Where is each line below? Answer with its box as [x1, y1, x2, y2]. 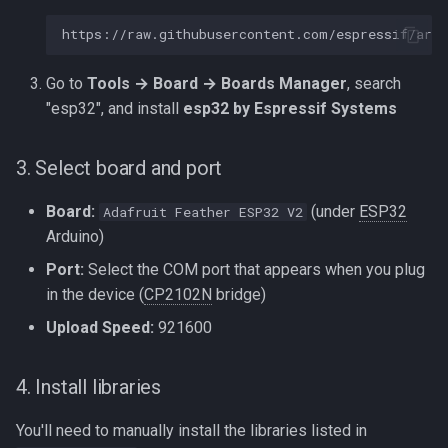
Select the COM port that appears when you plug [84, 259, 425, 279]
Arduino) [46, 226, 104, 246]
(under [307, 201, 359, 221]
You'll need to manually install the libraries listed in [16, 420, 367, 440]
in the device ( [46, 284, 144, 304]
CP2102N [144, 284, 212, 304]
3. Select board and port [16, 155, 223, 180]
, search [347, 73, 401, 93]
